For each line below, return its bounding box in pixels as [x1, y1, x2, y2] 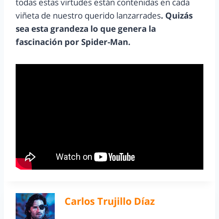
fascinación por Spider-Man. [16, 36, 131, 48]
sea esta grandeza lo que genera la [16, 23, 156, 35]
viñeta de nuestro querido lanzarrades [16, 10, 161, 22]
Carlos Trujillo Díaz [65, 194, 155, 208]
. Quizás [161, 10, 193, 22]
